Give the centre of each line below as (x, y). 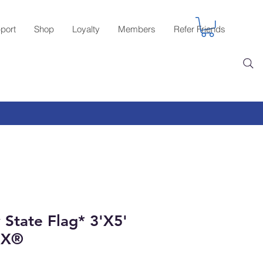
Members (137, 29)
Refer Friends (200, 29)
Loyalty (86, 29)
